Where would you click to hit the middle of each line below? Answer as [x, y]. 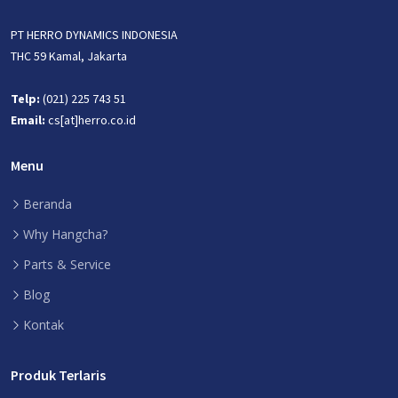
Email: [28, 120]
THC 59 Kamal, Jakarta [69, 56]
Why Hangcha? [65, 235]
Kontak [44, 325]
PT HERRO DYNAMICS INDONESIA [94, 35]
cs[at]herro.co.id [91, 120]
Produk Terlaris [58, 375]
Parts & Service [67, 265]
